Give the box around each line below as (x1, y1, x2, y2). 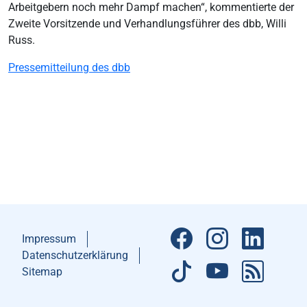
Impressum (22, 232, 76, 245)
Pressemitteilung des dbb (8, 61, 130, 74)
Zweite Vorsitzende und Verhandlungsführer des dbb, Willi (8, 17, 286, 30)
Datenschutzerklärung (22, 249, 128, 262)
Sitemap (22, 265, 62, 278)
